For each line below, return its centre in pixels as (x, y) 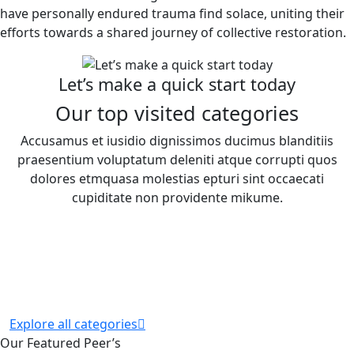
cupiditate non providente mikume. (177, 198)
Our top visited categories (177, 113)
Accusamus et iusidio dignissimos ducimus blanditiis (177, 141)
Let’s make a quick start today (177, 85)
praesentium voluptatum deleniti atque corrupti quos (177, 160)
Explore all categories (73, 324)
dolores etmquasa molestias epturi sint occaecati (177, 179)
